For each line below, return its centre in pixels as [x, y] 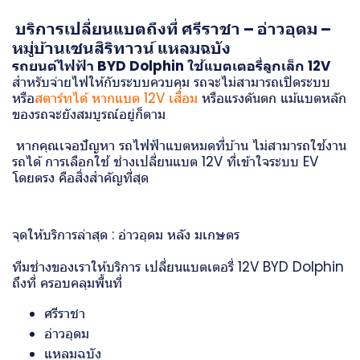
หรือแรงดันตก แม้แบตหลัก [272, 98]
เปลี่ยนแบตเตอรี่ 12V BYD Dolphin [244, 266]
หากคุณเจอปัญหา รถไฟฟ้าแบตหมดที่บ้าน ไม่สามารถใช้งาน [179, 145]
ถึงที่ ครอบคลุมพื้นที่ [67, 282]
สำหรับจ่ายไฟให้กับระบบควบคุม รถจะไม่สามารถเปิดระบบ [171, 82]
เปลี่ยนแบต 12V [179, 161]
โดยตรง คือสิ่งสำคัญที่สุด [80, 177]
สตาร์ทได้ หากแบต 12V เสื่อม [116, 98]
